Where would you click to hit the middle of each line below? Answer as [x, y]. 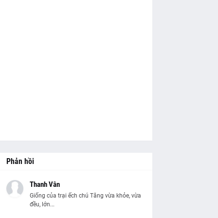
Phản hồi [20, 161]
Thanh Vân [45, 184]
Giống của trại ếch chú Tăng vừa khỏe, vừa [85, 196]
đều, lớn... [42, 204]
